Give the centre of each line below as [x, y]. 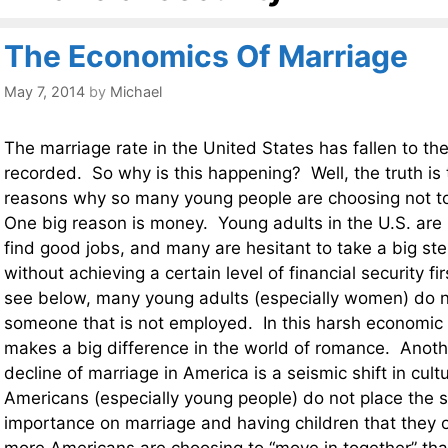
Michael [136, 92]
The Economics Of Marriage [206, 56]
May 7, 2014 [44, 92]
